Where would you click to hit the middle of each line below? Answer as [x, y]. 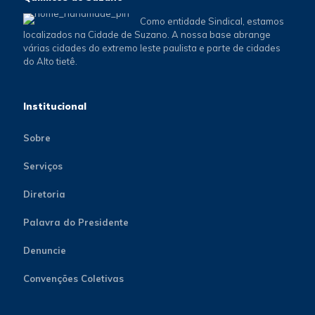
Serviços [43, 166]
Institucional [55, 106]
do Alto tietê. [50, 61]
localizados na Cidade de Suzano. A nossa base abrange [147, 34]
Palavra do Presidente [76, 222]
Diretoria [44, 194]
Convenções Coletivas [73, 278]
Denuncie [45, 250]
